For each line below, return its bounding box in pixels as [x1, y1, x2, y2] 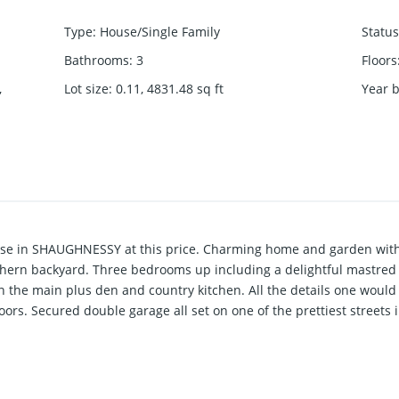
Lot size [64, 80, 110, 98]
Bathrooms [64, 52, 130, 69]
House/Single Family [100, 23, 221, 41]
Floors [361, 52, 397, 69]
